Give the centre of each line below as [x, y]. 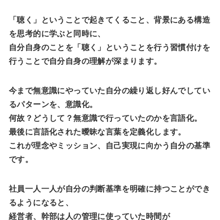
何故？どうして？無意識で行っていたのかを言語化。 [105, 118]
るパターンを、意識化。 [53, 104]
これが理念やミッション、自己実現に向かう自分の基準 [109, 145]
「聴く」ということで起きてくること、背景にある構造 [109, 20]
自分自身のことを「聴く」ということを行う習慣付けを [109, 47]
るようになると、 [41, 202]
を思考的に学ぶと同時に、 [57, 33]
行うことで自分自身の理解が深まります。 [85, 61]
